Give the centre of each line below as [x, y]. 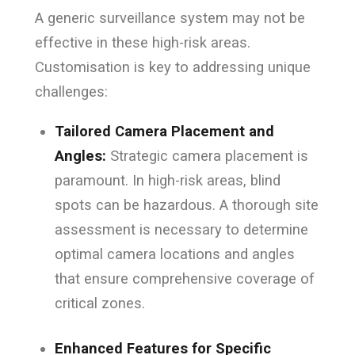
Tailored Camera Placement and [164, 131]
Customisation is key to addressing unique [172, 67]
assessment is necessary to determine [181, 229]
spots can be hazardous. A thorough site [186, 204]
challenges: [71, 92]
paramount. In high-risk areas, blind [167, 180]
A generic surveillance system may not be [170, 18]
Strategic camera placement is [209, 155]
